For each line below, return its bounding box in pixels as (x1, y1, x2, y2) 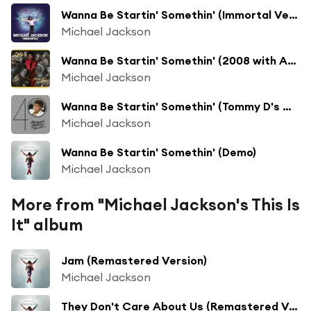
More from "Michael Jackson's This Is (11, 194, 300, 215)
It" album (11, 214, 83, 235)
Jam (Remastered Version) (61, 253, 207, 267)
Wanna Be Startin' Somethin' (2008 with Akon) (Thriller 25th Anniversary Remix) (287, 53, 296, 67)
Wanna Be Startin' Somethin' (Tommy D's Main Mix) (283, 99, 292, 113)
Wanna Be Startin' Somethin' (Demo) (61, 144, 256, 159)
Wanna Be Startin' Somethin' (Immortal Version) (289, 7, 298, 22)
